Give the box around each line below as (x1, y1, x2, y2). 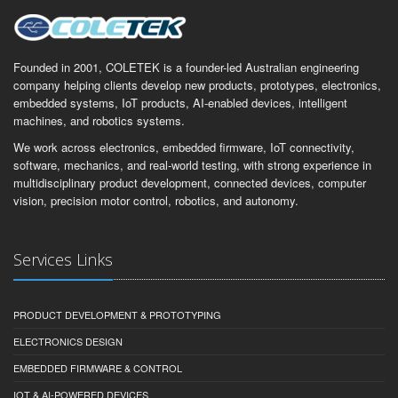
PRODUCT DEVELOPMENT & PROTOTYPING (13, 306, 221, 322)
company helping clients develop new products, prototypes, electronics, (13, 76, 381, 93)
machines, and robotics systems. (13, 111, 185, 129)
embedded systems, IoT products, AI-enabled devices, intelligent (13, 93, 347, 111)
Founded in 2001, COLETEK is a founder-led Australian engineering (13, 58, 359, 76)
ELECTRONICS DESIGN (13, 333, 123, 348)
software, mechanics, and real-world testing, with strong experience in (13, 155, 371, 173)
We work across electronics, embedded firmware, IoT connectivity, (13, 138, 354, 155)
